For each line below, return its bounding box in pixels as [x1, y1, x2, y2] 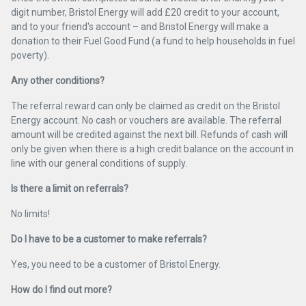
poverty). [11, 50, 49, 61]
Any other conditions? [11, 75, 105, 86]
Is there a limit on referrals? [11, 183, 128, 194]
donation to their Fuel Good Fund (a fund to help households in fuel [11, 36, 295, 46]
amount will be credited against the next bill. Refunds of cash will [11, 129, 288, 140]
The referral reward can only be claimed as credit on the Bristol [11, 100, 280, 111]
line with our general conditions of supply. [11, 158, 187, 169]
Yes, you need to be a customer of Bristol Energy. [11, 259, 221, 270]
